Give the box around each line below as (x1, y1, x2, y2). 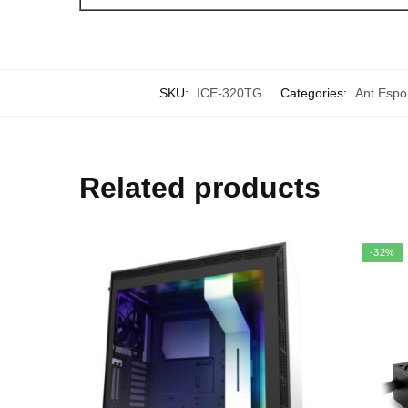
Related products (79, 170, 321, 204)
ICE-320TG (197, 85, 262, 100)
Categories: (280, 85, 351, 100)
